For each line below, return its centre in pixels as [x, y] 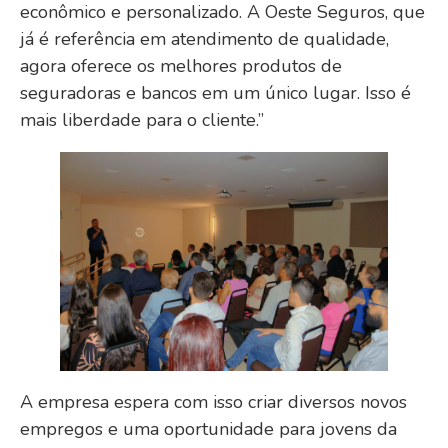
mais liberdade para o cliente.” [142, 120]
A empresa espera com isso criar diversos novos [213, 401]
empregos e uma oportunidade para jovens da [208, 428]
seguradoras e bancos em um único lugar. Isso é [215, 93]
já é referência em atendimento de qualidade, [204, 39]
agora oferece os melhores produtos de [181, 66]
